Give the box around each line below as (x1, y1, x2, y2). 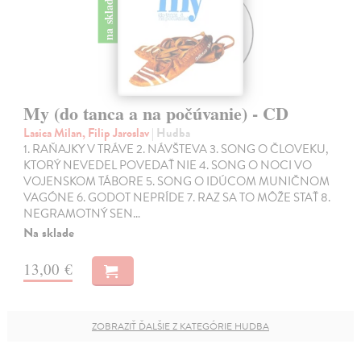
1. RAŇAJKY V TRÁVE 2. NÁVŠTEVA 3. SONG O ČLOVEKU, (23, 139, 330, 158)
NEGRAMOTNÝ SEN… (23, 204, 141, 222)
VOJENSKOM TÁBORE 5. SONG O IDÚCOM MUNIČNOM (23, 172, 330, 190)
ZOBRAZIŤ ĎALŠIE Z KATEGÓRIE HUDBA (92, 318, 269, 334)
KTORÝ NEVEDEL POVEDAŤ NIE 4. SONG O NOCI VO (23, 156, 313, 174)
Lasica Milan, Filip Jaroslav (23, 123, 152, 142)
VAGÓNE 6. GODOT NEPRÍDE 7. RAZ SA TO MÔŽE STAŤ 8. (23, 188, 331, 206)
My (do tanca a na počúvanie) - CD (23, 99, 289, 127)
